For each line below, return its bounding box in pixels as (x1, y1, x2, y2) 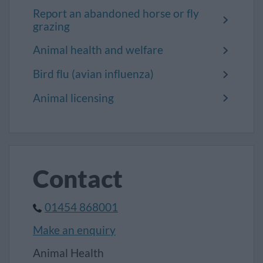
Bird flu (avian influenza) (33, 68, 154, 81)
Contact (33, 163, 123, 194)
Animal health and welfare (33, 43, 163, 57)
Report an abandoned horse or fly (33, 6, 199, 20)
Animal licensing (33, 91, 114, 104)
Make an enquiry (33, 224, 116, 237)
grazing (33, 19, 70, 33)
